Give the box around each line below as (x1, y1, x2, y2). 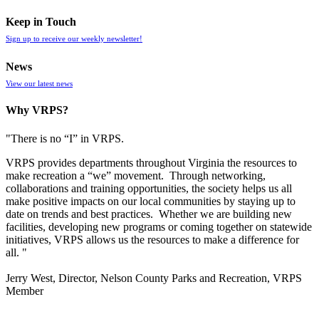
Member (6, 284, 43, 297)
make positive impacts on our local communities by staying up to (6, 194, 296, 207)
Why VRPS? (6, 104, 68, 117)
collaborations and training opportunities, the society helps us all (6, 182, 292, 194)
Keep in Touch (6, 15, 76, 28)
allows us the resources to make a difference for (83, 233, 299, 246)
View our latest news (6, 79, 73, 88)
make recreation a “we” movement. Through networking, (6, 169, 266, 182)
